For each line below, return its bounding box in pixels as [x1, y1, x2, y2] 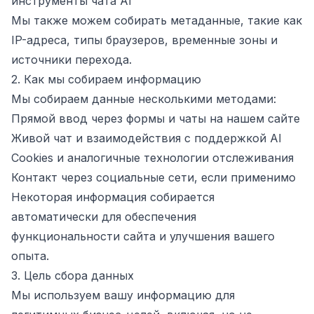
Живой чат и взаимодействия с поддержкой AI [11, 131, 282, 145]
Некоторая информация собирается [11, 190, 214, 204]
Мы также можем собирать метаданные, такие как [11, 13, 302, 27]
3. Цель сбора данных [11, 268, 134, 282]
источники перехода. [11, 53, 132, 67]
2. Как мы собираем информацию [11, 72, 201, 86]
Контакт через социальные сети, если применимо [11, 170, 296, 184]
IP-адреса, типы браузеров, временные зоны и [11, 33, 278, 47]
